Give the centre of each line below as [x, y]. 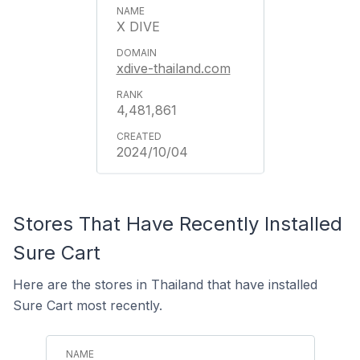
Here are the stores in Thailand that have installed [165, 284]
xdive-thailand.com [173, 68]
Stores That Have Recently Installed [178, 224]
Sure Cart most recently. [88, 305]
